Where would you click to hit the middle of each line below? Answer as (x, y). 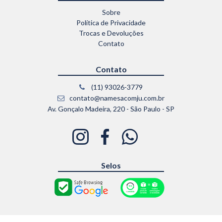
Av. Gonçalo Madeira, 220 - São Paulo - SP (111, 109)
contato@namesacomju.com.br (116, 98)
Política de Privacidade (111, 22)
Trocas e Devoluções (111, 33)
